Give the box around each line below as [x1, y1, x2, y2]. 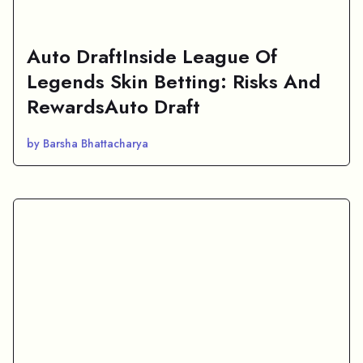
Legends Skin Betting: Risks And [27, 66, 321, 96]
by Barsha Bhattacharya [27, 135, 148, 152]
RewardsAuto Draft [27, 92, 200, 121]
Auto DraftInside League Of [27, 41, 277, 70]
